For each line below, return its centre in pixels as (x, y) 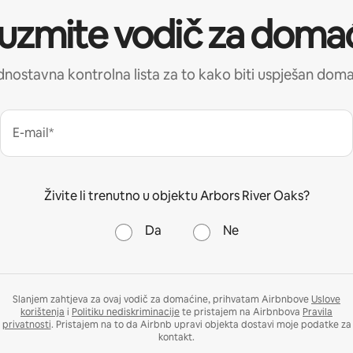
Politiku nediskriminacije (126, 312)
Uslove (326, 299)
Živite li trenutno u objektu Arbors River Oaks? (176, 195)
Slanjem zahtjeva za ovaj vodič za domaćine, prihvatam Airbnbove (162, 299)
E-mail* (33, 132)
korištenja (43, 312)
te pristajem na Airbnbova (241, 312)
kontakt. (176, 337)
